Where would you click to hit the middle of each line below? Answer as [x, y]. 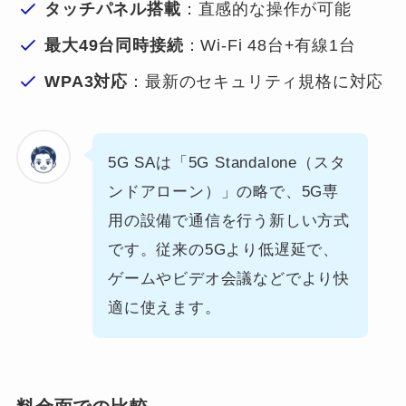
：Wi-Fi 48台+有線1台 [270, 45]
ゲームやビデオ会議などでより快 [229, 278]
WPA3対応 [87, 82]
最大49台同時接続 [114, 45]
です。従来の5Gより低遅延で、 [223, 249]
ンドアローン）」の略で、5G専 [223, 191]
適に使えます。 [164, 307]
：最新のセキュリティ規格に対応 [256, 82]
